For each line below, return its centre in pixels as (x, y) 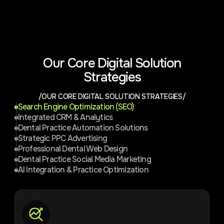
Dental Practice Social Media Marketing (84, 159)
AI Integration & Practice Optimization (83, 170)
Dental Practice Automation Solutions (83, 128)
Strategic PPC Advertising (62, 138)
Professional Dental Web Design (73, 149)
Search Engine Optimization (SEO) (76, 107)
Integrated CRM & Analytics (65, 117)
